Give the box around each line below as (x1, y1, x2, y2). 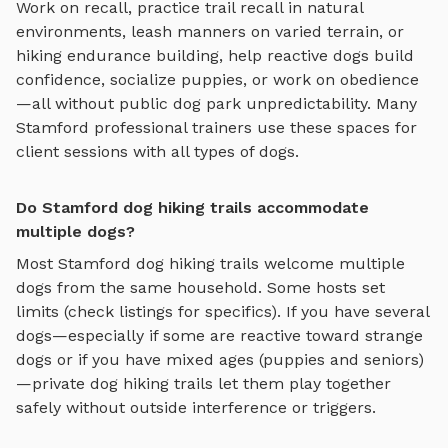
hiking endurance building (16, 46, 219, 66)
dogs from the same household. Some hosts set (16, 278, 385, 298)
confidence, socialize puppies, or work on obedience (16, 70, 419, 90)
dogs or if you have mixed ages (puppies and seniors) (16, 350, 424, 370)
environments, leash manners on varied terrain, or (16, 22, 404, 42)
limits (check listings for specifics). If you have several (16, 302, 429, 322)
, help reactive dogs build (219, 46, 414, 66)
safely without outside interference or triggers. (16, 398, 376, 418)
